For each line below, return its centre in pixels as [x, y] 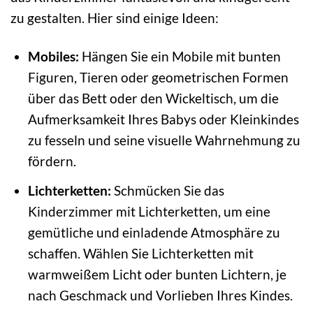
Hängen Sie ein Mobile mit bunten [180, 57]
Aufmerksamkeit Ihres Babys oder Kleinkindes [163, 119]
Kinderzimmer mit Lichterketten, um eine [149, 211]
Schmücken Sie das [167, 190]
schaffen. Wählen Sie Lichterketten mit [140, 253]
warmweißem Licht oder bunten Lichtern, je [157, 274]
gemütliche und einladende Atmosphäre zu [154, 232]
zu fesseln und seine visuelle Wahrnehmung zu [164, 140]
